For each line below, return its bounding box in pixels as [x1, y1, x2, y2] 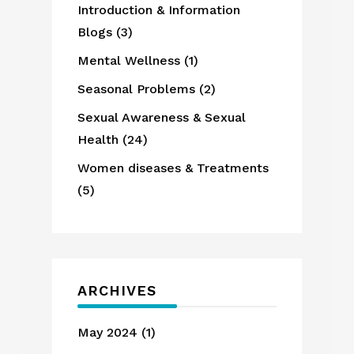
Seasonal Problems [77, 81, 196, 96]
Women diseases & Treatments [77, 160, 269, 175]
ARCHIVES [77, 281, 157, 299]
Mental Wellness [77, 52, 181, 68]
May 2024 [77, 324, 138, 340]
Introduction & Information [77, 2, 241, 17]
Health [77, 131, 119, 147]
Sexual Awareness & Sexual [77, 109, 247, 125]
